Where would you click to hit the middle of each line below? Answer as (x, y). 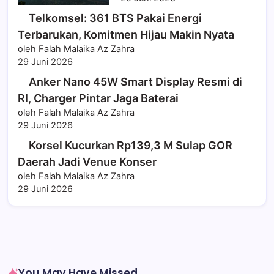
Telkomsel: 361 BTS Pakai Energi (115, 18)
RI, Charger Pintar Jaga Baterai (98, 98)
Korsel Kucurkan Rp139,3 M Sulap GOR (131, 146)
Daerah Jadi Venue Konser (87, 162)
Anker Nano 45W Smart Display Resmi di (135, 82)
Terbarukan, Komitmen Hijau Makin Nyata (126, 35)
